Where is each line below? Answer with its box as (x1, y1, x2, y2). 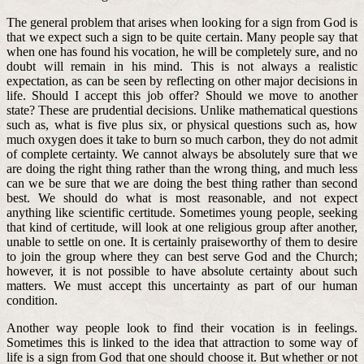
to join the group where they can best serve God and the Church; (6, 249, 357, 263)
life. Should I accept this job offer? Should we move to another (6, 88, 357, 102)
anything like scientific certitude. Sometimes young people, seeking (6, 205, 357, 219)
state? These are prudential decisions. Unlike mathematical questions (6, 102, 357, 117)
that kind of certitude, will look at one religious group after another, (6, 219, 357, 234)
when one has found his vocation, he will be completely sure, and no (6, 44, 357, 58)
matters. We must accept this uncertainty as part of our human (6, 278, 357, 292)
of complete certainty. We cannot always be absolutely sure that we (6, 146, 357, 161)
